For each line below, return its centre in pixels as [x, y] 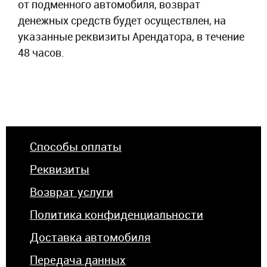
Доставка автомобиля [90, 237]
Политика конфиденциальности [117, 215]
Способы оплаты [76, 147]
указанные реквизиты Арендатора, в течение [131, 37]
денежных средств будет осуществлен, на [122, 21]
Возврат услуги [72, 192]
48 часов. [41, 53]
